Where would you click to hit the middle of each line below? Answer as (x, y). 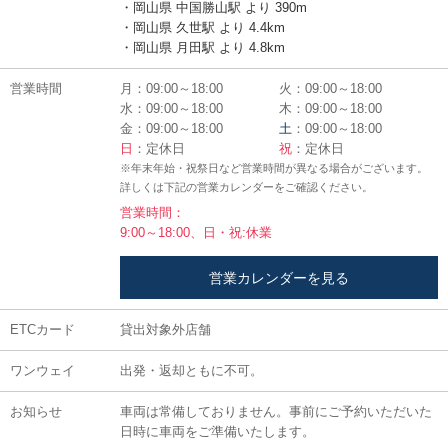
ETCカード (42, 329)
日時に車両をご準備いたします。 (217, 431)
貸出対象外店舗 (165, 329)
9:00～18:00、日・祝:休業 (196, 233)
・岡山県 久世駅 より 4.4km (202, 27)
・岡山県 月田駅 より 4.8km (202, 47)
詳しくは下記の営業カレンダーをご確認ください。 (246, 186)
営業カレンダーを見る (279, 277)
